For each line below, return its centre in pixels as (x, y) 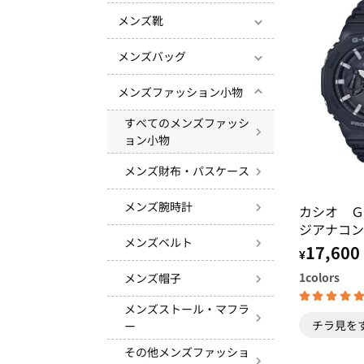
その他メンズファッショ (187, 352)
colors (322, 277)
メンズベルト (158, 242)
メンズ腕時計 (158, 206)
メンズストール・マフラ (187, 309)
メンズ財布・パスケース (187, 171)
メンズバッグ (152, 56)
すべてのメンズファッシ (187, 123)
